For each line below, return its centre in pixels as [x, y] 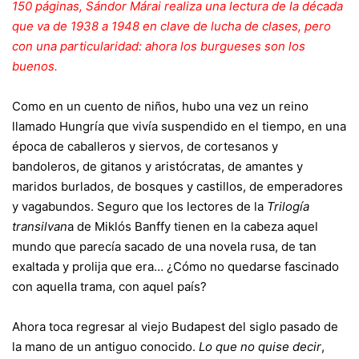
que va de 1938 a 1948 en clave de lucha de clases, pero [171, 26]
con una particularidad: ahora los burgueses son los [159, 46]
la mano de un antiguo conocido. [105, 347]
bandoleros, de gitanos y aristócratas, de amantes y [157, 166]
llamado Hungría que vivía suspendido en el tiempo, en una [179, 126]
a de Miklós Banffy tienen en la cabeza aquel [193, 226]
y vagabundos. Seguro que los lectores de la [139, 206]
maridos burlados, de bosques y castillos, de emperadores [177, 186]
